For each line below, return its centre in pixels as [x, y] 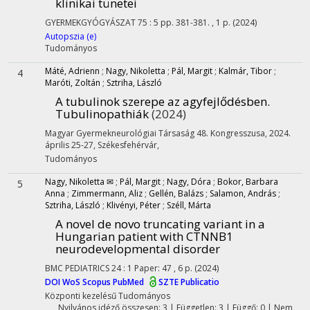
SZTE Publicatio [189, 282]
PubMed [129, 282]
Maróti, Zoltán [73, 83]
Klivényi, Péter [134, 205]
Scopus [98, 282]
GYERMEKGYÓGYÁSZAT [90, 22]
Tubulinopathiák [102, 114]
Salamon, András [243, 193]
